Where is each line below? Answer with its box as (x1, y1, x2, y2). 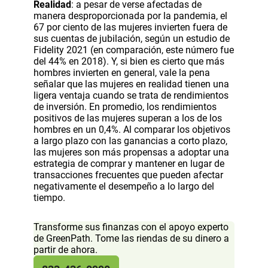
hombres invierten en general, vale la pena (33, 66, 210, 78)
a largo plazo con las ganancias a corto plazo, (33, 135, 227, 147)
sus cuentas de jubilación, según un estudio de (33, 32, 230, 44)
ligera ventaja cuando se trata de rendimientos (33, 89, 229, 101)
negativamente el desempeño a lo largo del (33, 180, 214, 192)
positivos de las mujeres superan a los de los (33, 112, 222, 124)
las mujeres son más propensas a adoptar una (33, 146, 229, 158)
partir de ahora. (33, 243, 98, 255)
